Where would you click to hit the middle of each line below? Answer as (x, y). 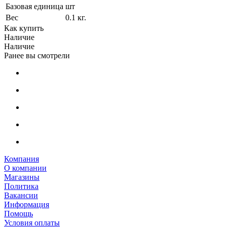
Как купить (24, 28)
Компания (22, 159)
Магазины (22, 177)
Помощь (18, 213)
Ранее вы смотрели (37, 55)
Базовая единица (34, 6)
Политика (21, 186)
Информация (27, 204)
